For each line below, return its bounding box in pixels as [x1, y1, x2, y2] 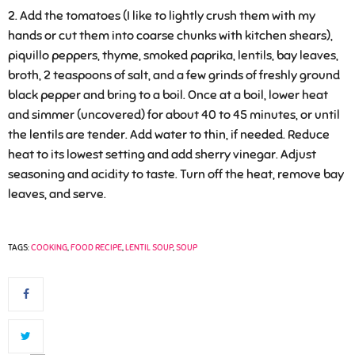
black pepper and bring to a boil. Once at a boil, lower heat [8, 86, 328, 103]
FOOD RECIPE [71, 241, 122, 253]
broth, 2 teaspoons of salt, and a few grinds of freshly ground [8, 67, 340, 83]
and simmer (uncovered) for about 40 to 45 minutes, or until [8, 106, 340, 123]
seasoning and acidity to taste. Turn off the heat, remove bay [8, 166, 344, 182]
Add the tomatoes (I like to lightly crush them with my [20, 7, 315, 24]
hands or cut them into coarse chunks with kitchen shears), [8, 27, 333, 44]
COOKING [31, 241, 67, 253]
